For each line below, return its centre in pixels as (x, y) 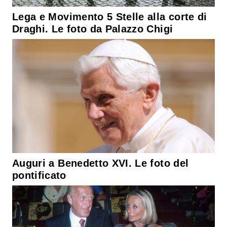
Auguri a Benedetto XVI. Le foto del (101, 163)
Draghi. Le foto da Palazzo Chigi (93, 29)
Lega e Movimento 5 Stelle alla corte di (110, 16)
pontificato (39, 176)
